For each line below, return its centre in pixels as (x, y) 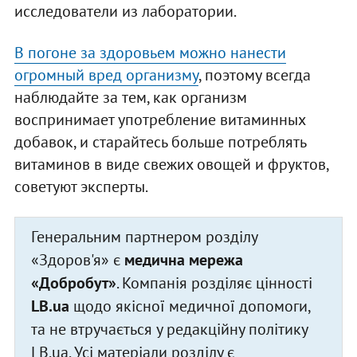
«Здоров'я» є (77, 259)
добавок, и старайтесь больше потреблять (160, 141)
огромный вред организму (106, 75)
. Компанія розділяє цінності (214, 282)
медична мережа (183, 259)
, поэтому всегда (254, 75)
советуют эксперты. (81, 186)
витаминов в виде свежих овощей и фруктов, (171, 164)
